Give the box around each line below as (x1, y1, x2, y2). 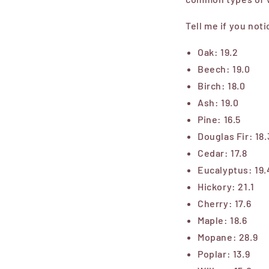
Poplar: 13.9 (198, 247, 250, 259)
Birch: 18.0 (198, 79, 246, 91)
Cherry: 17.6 (198, 197, 252, 209)
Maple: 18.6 (198, 214, 247, 226)
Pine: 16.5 (198, 113, 241, 125)
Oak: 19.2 (198, 46, 238, 58)
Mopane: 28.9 (198, 231, 258, 243)
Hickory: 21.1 (198, 180, 255, 192)
